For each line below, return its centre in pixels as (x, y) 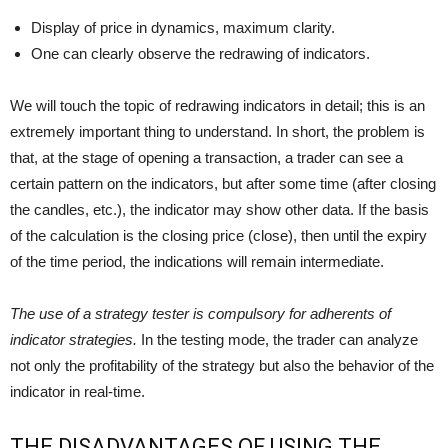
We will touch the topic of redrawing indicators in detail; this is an (217, 106)
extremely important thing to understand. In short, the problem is (217, 132)
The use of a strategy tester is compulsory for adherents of (200, 314)
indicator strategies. (73, 340)
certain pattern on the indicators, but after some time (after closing (223, 184)
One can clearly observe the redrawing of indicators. (200, 54)
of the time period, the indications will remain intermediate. (197, 262)
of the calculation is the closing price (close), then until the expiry (218, 236)
